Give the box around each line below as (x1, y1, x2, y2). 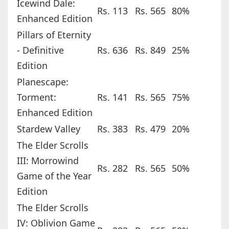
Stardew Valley (16, 123, 80, 135)
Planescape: (16, 76, 68, 88)
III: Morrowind (16, 154, 79, 167)
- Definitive (16, 44, 64, 57)
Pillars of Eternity (16, 29, 91, 41)
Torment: (16, 91, 56, 104)
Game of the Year (16, 170, 91, 182)
